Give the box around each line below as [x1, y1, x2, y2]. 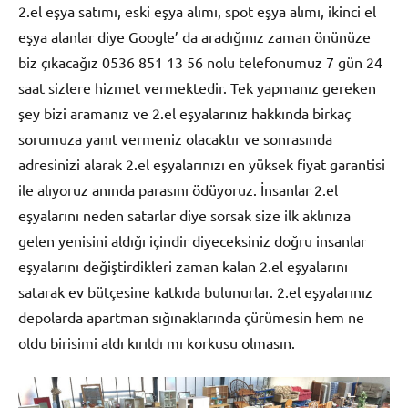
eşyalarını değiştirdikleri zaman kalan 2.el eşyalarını [18, 256, 348, 275]
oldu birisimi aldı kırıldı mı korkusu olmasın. [18, 332, 295, 352]
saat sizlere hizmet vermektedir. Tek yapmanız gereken [18, 77, 376, 97]
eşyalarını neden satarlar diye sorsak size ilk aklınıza [18, 205, 351, 224]
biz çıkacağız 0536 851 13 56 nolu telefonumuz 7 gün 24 [18, 52, 382, 71]
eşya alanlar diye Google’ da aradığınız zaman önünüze [18, 26, 371, 46]
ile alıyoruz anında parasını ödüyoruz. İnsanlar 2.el [18, 179, 338, 199]
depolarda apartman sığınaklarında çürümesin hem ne [18, 307, 364, 326]
